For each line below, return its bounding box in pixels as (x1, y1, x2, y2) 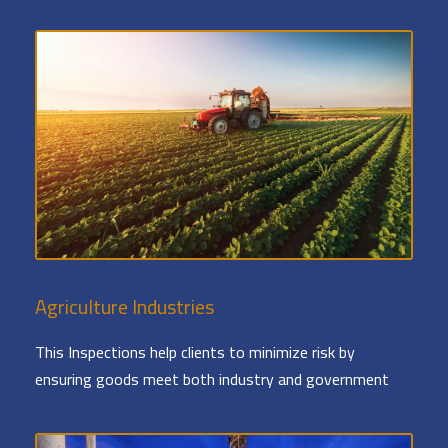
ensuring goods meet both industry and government (35, 364, 393, 395)
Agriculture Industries (35, 288, 214, 326)
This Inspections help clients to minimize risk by (35, 337, 355, 368)
